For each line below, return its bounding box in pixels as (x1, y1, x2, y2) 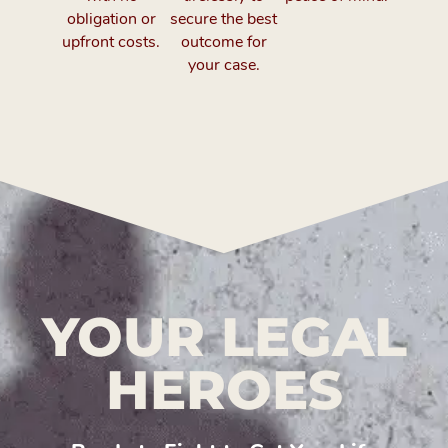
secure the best (170, 7, 278, 30)
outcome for (180, 30, 267, 53)
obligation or (66, 7, 156, 30)
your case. (187, 53, 260, 76)
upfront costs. (62, 30, 161, 53)
